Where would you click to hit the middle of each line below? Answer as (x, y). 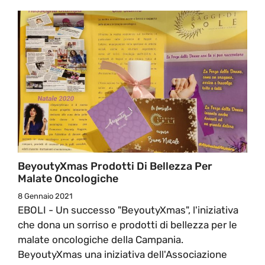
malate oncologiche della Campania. (102, 239)
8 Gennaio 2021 (45, 196)
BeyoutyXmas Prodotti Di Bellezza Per (115, 166)
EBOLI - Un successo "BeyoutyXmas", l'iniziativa (128, 210)
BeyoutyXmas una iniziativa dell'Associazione (122, 254)
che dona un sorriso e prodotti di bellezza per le (127, 224)
